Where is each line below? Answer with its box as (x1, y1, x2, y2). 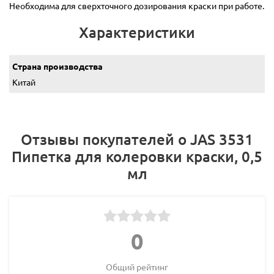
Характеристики (79, 22, 195, 42)
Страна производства (12, 60, 103, 72)
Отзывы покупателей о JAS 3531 (21, 129, 253, 149)
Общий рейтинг (106, 261, 168, 272)
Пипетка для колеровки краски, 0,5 (12, 146, 262, 166)
